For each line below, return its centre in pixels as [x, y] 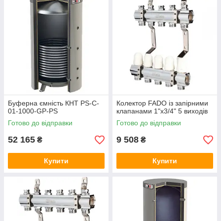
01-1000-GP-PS [33, 111]
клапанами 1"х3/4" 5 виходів [162, 111]
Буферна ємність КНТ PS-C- [54, 103]
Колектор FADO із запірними [162, 103]
